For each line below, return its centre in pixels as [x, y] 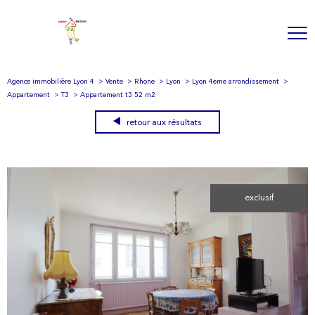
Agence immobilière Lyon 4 [51, 82]
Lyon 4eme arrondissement [235, 82]
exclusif [259, 198]
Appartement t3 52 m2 [117, 95]
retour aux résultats [164, 123]
